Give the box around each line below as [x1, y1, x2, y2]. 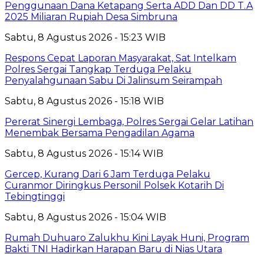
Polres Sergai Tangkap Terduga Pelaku [5, 63, 192, 75]
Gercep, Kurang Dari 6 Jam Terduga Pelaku [5, 168, 210, 180]
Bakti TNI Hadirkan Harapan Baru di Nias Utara [5, 243, 222, 255]
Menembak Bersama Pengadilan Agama [5, 127, 194, 138]
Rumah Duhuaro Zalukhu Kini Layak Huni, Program [5, 232, 249, 243]
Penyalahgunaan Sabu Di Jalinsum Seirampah [5, 74, 222, 86]
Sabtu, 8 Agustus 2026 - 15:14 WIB [5, 147, 163, 159]
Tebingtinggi [5, 190, 65, 202]
